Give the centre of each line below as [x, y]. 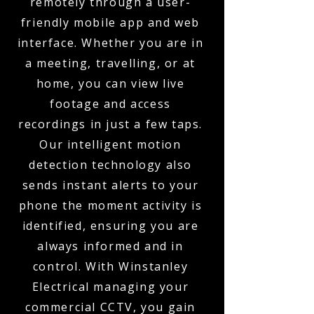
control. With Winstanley [110, 266]
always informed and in [110, 246]
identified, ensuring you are [110, 226]
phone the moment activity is [110, 205]
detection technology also [110, 165]
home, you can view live [110, 83]
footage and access [110, 104]
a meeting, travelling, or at [110, 63]
